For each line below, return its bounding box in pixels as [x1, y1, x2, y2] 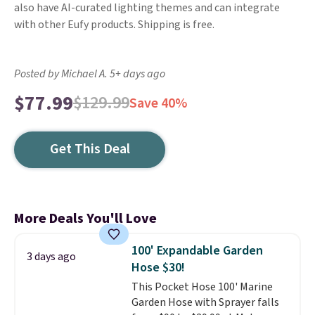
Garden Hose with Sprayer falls [131, 295, 279, 310]
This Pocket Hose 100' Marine [131, 279, 273, 295]
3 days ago [27, 249, 76, 264]
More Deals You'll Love [14, 209, 157, 229]
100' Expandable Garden [131, 242, 263, 259]
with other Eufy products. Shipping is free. [14, 17, 214, 32]
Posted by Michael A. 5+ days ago [14, 66, 165, 82]
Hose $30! [131, 259, 185, 276]
